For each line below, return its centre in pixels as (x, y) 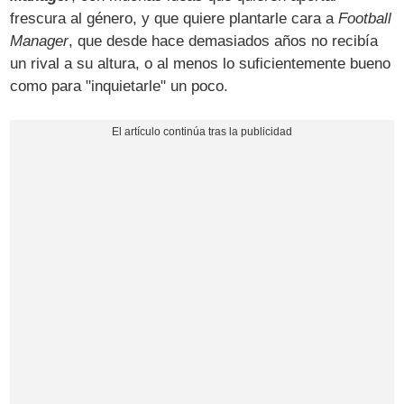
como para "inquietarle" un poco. (119, 87)
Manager (40, 41)
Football (365, 19)
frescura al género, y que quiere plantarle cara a (174, 19)
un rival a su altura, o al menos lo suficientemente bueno (201, 64)
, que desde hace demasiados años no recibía (224, 41)
